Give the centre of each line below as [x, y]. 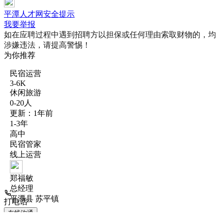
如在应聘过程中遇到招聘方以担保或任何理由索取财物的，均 [110, 34]
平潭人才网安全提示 [39, 14]
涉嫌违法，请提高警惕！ [47, 45]
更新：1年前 [31, 113]
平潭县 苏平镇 [34, 198]
